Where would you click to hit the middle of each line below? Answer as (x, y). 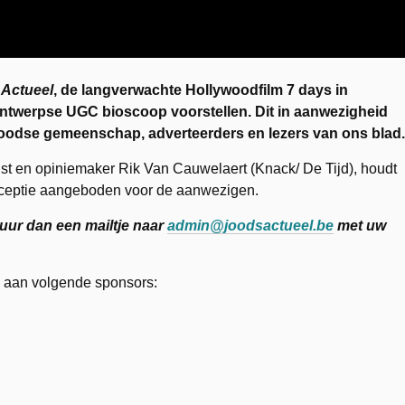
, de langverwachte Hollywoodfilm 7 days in (201, 89)
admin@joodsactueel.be (250, 225)
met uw (360, 225)
